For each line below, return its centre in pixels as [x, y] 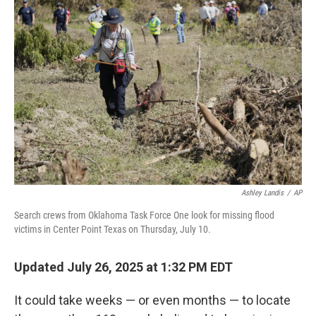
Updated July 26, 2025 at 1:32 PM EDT [123, 267]
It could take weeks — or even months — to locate [152, 300]
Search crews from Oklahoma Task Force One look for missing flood [144, 215]
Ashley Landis [262, 193]
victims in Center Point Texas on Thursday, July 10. [113, 229]
